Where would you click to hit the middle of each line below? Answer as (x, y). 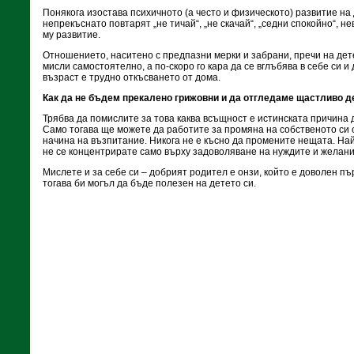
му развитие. (72, 35)
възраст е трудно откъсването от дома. (132, 77)
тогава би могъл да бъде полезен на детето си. (149, 183)
